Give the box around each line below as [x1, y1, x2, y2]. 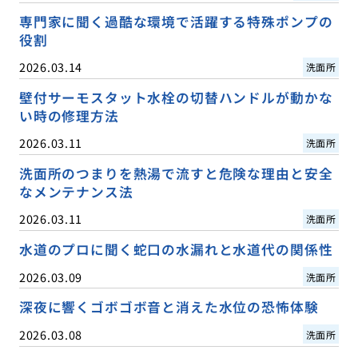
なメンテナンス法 [18, 182, 133, 202]
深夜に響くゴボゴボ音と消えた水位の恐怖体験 [18, 297, 319, 317]
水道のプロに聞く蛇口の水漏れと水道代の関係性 [18, 240, 333, 260]
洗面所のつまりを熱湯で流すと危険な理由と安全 [18, 164, 333, 184]
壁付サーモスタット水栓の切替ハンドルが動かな [18, 88, 333, 108]
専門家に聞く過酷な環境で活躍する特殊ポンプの [18, 12, 333, 32]
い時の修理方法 [18, 106, 119, 126]
